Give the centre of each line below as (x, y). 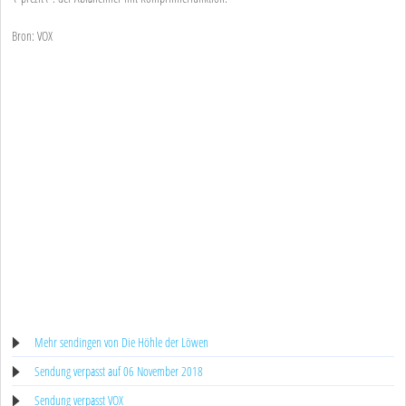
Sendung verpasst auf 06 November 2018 (119, 372)
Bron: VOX (32, 36)
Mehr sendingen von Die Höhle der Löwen (121, 343)
